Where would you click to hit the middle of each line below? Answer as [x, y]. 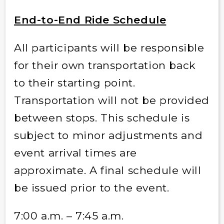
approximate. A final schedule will [107, 170]
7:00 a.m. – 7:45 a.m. [69, 215]
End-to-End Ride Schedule [90, 19]
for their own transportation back [105, 65]
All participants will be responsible [109, 47]
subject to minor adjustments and [108, 135]
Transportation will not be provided [111, 100]
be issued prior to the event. [91, 187]
